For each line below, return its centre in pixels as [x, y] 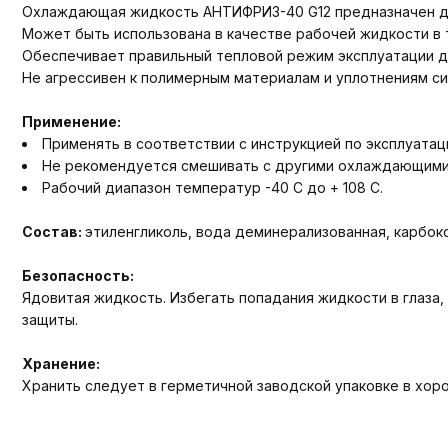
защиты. [50, 319]
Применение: [71, 121]
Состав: [53, 231]
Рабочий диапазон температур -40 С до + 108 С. [212, 187]
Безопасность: [78, 275]
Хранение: [61, 363]
